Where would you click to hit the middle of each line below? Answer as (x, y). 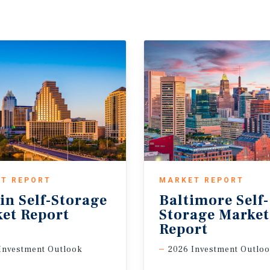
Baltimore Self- (214, 200)
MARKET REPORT (202, 180)
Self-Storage (63, 200)
